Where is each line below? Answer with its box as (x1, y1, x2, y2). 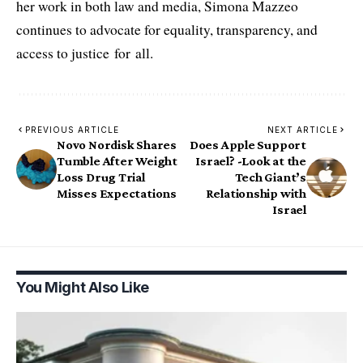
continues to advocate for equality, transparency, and (16, 20, 318, 40)
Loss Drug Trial (57, 170, 145, 185)
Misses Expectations (57, 186, 177, 201)
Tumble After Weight (57, 154, 177, 169)
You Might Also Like (16, 279, 149, 297)
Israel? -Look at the (195, 154, 306, 169)
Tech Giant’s (234, 170, 306, 185)
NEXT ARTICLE (267, 125, 338, 135)
